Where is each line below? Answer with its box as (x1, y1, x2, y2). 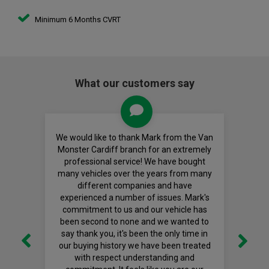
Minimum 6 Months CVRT (32, 15, 121, 25)
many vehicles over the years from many (57, 169, 212, 179)
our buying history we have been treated (58, 241, 211, 251)
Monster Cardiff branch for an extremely (58, 145, 211, 155)
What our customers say (74, 77, 195, 90)
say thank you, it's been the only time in (61, 229, 208, 239)
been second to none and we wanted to (60, 217, 209, 227)
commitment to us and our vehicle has (62, 205, 207, 215)
